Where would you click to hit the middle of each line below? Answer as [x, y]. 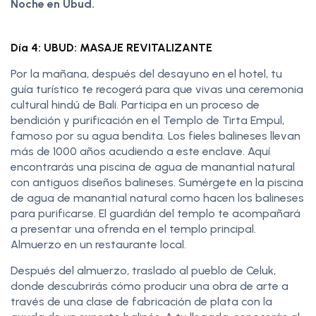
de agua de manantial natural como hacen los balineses [157, 197]
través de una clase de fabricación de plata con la [141, 301]
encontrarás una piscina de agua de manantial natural [153, 166]
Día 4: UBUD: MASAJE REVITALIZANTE [111, 47]
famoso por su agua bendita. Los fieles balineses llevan [156, 135]
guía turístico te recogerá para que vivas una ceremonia [157, 89]
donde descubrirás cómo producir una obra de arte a [150, 286]
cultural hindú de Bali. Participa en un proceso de [135, 104]
